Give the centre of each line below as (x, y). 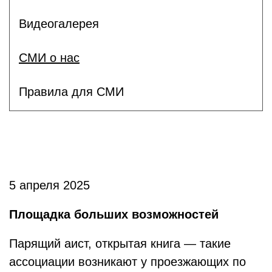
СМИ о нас (49, 57)
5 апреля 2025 (49, 185)
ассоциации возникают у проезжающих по (127, 262)
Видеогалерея (59, 23)
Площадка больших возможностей (114, 214)
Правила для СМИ (71, 91)
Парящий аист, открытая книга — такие (120, 243)
